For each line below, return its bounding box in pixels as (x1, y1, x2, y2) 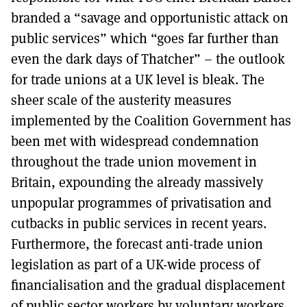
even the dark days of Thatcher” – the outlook (11, 49, 285, 68)
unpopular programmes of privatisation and (11, 193, 271, 212)
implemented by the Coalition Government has (11, 111, 291, 130)
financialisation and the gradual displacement (11, 275, 285, 294)
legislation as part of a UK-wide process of (11, 255, 260, 273)
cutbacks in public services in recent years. (11, 214, 267, 232)
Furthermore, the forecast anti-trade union (11, 234, 263, 253)
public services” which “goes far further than (11, 29, 279, 47)
